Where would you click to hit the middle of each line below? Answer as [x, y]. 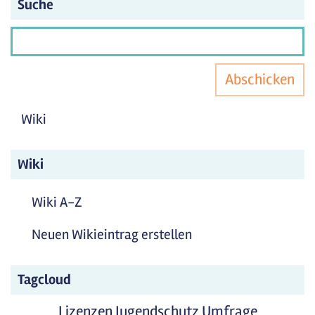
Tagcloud [44, 279]
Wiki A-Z [57, 202]
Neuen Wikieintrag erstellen [112, 234]
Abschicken [260, 79]
